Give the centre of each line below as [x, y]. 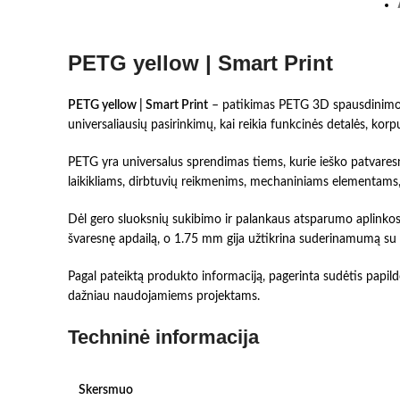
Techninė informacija [163, 337]
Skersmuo [106, 390]
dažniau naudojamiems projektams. [164, 296]
